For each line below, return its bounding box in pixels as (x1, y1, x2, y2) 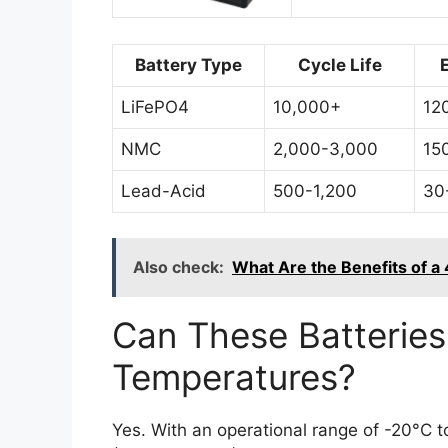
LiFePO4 (121, 96, 189, 117)
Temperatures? (112, 356, 356, 399)
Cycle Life (297, 54, 382, 75)
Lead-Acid (121, 180, 206, 201)
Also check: (133, 257, 224, 278)
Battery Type (135, 54, 242, 75)
